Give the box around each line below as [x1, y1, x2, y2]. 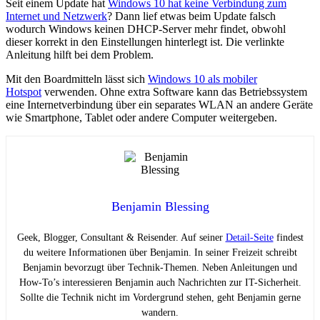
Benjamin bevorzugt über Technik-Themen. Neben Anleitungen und [23, 261, 297, 273]
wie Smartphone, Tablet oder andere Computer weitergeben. [6, 111, 277, 124]
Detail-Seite [225, 231, 274, 243]
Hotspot [6, 85, 41, 98]
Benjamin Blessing [111, 199, 209, 214]
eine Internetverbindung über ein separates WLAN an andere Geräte [6, 98, 313, 111]
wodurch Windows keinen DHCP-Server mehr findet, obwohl [6, 22, 286, 35]
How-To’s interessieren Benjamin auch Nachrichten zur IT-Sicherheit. [19, 276, 301, 288]
